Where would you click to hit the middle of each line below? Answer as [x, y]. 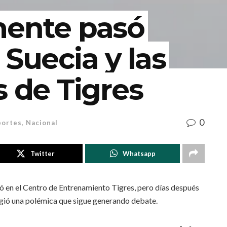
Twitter [42, 154]
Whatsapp [139, 154]
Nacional [42, 123]
